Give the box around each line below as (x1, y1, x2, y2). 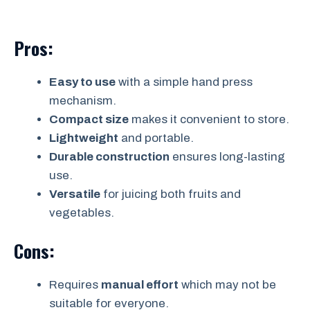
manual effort (101, 277, 179, 291)
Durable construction (49, 150, 170, 163)
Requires (49, 277, 101, 291)
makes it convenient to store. (129, 113, 289, 126)
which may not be (179, 277, 276, 291)
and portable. (118, 131, 194, 145)
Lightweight (49, 131, 118, 145)
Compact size (49, 113, 129, 126)
